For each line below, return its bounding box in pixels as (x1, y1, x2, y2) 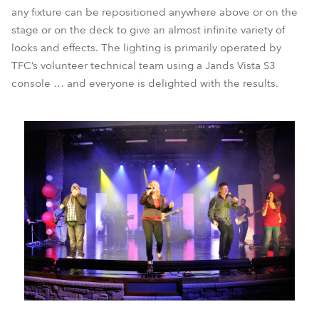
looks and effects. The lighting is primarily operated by (11, 41, 281, 55)
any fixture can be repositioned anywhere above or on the (11, 5, 298, 19)
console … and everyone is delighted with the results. (11, 76, 278, 90)
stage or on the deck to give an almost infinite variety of (11, 23, 285, 37)
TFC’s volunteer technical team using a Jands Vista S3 (11, 58, 276, 73)
